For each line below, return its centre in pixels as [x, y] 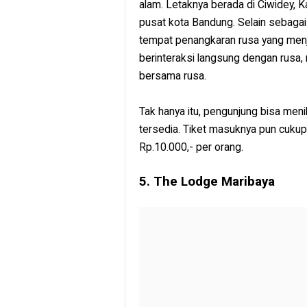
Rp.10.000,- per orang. [191, 147]
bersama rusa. [173, 76]
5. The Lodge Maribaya [207, 182]
